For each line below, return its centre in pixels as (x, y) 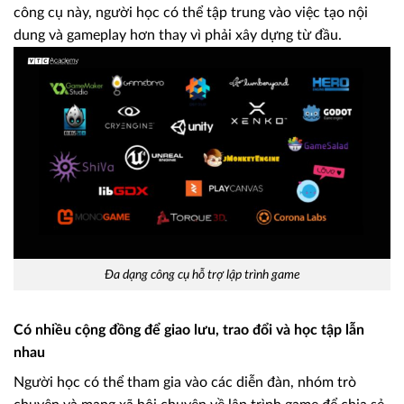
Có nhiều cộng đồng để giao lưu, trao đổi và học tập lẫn (189, 330)
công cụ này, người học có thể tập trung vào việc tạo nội (191, 13)
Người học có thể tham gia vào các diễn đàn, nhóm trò (185, 382)
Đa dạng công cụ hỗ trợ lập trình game (202, 275)
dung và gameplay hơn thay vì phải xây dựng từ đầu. (178, 36)
